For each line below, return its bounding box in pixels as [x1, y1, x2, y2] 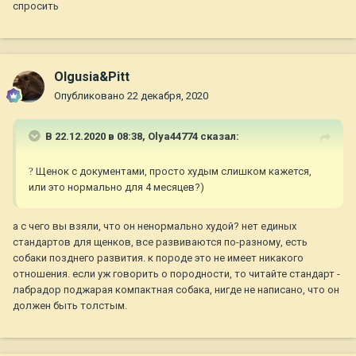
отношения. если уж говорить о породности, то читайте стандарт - [13, 268, 340, 281]
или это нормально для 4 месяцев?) [29, 181, 207, 194]
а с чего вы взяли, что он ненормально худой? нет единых [13, 220, 296, 233]
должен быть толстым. [13, 300, 130, 312]
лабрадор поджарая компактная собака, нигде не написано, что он [13, 284, 339, 296]
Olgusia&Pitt [54, 69, 130, 85]
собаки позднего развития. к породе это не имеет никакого [13, 252, 304, 265]
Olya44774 [148, 130, 198, 143]
